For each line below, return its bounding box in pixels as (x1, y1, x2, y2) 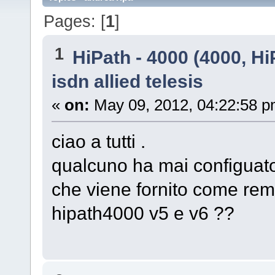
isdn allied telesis (51, 71, 203, 92)
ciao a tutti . (51, 131, 145, 152)
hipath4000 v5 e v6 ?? (51, 203, 234, 224)
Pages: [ (44, 11, 106, 31)
